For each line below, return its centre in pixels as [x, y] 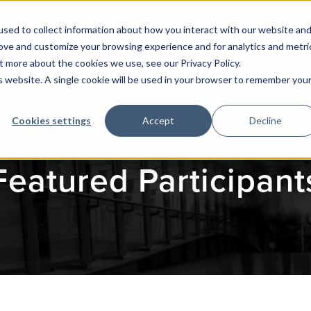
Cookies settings [52, 120]
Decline [265, 120]
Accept [159, 120]
